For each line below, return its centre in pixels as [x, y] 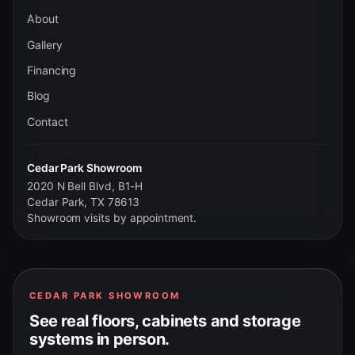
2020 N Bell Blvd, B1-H [84, 186]
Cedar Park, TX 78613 [83, 202]
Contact [47, 121]
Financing [52, 70]
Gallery [44, 44]
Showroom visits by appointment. [112, 218]
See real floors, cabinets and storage [165, 321]
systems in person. [99, 340]
